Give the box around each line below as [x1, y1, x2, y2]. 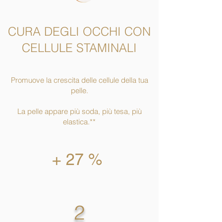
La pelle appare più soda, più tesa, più [17, 106, 142, 116]
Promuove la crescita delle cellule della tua [10, 75, 148, 85]
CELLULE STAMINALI [22, 40, 137, 55]
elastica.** [63, 116, 96, 126]
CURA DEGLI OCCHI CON [8, 24, 151, 39]
